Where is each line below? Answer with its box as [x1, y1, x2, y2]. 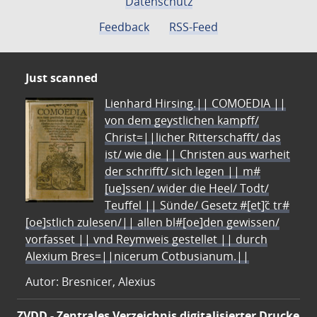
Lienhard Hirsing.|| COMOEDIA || [105, 96, 286, 111]
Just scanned [25, 70, 98, 86]
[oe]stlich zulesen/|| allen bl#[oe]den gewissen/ [25, 214, 279, 230]
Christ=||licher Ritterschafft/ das [105, 129, 281, 145]
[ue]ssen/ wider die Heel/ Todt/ [105, 180, 269, 196]
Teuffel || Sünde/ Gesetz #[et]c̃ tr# [105, 197, 289, 213]
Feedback [99, 19, 149, 35]
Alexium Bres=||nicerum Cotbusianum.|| [25, 248, 249, 264]
